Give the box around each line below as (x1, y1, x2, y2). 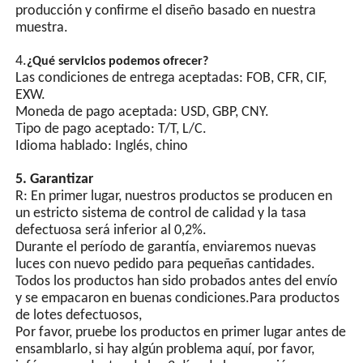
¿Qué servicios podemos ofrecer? (27, 54, 209, 68)
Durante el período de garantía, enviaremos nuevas (15, 239, 317, 255)
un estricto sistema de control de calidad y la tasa (15, 205, 307, 221)
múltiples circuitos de (182, 44, 304, 58)
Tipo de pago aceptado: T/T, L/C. (15, 121, 207, 137)
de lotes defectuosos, (15, 307, 143, 323)
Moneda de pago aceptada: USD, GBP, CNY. (15, 104, 270, 120)
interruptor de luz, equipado (182, 11, 340, 26)
